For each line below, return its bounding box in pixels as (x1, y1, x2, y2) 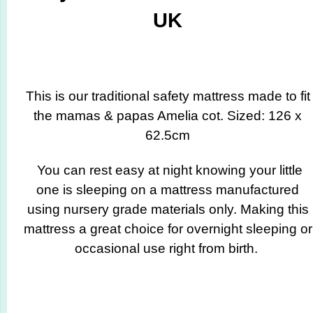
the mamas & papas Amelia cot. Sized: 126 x (34, 108, 302, 123)
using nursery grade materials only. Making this (27, 202, 309, 217)
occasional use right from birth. (74, 241, 261, 256)
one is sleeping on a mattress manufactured (36, 182, 299, 198)
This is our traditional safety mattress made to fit (25, 88, 310, 103)
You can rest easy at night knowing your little (33, 163, 303, 178)
